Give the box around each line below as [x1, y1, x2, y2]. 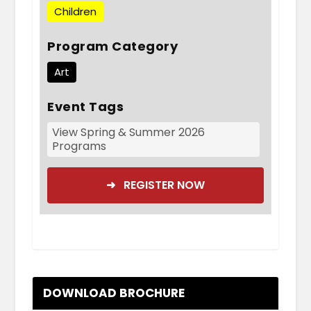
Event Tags [47, 97, 124, 115]
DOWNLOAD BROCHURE [43, 284, 185, 301]
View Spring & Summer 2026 [52, 124, 205, 140]
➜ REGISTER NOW [106, 176, 205, 193]
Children [54, 3, 97, 19]
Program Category [47, 37, 178, 55]
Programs [52, 137, 107, 154]
